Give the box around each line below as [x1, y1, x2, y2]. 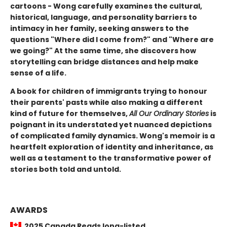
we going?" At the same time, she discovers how [10, 46, 196, 56]
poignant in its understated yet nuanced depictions [10, 120, 212, 130]
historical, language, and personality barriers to [10, 12, 197, 22]
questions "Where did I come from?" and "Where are [10, 34, 214, 45]
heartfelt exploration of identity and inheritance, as [10, 142, 213, 152]
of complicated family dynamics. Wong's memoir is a [10, 131, 215, 141]
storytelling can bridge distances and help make [10, 57, 199, 67]
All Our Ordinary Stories [129, 108, 209, 119]
